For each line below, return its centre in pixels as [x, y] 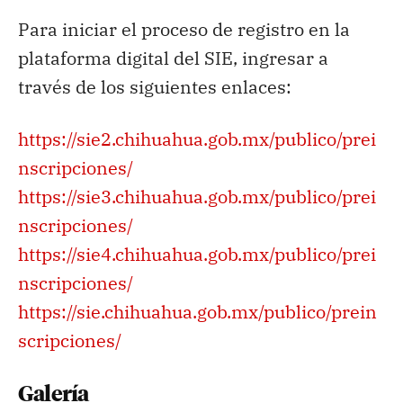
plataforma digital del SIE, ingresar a [173, 58]
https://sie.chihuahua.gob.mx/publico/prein [197, 311]
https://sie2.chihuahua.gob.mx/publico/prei [197, 139]
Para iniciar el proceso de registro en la [184, 29]
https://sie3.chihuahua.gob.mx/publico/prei [197, 196]
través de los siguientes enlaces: [155, 86]
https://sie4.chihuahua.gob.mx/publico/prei [197, 254]
